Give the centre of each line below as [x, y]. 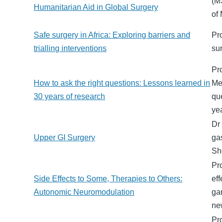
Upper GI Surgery [65, 138]
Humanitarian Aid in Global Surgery [96, 7]
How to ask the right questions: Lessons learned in [122, 83]
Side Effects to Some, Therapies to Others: [108, 179]
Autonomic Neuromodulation [84, 192]
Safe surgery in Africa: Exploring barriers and [112, 35]
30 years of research [70, 97]
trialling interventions [70, 49]
